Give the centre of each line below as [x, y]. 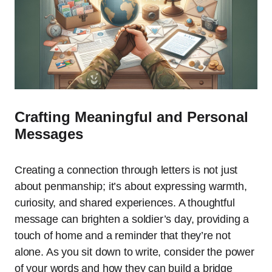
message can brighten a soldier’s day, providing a [132, 219]
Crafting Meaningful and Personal [131, 117]
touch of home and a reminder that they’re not [123, 236]
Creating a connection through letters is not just [126, 170]
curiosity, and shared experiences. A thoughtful [125, 203]
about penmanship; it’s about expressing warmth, [131, 187]
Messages [49, 134]
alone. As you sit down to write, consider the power [134, 252]
